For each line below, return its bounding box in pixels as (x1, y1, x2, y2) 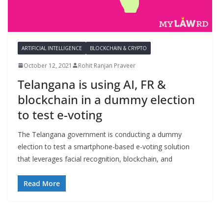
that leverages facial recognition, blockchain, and (18, 154, 172, 164)
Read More (24, 178, 60, 188)
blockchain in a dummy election (18, 91, 195, 108)
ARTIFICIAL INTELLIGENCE (22, 44, 82, 52)
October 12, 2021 (24, 61, 72, 70)
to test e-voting (18, 106, 102, 123)
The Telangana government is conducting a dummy (18, 129, 182, 139)
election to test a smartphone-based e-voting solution (18, 141, 190, 151)
